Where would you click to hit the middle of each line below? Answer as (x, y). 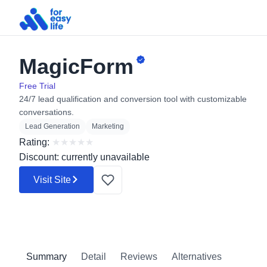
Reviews (139, 256)
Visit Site (52, 179)
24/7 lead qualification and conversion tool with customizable (133, 99)
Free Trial (37, 86)
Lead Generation (52, 126)
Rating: (34, 142)
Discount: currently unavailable (84, 157)
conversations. (46, 112)
